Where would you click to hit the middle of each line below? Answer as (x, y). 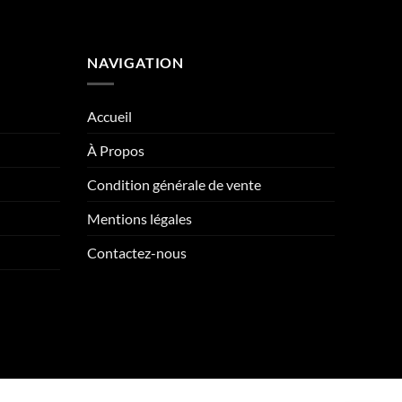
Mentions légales (140, 219)
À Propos (116, 151)
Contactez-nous (137, 253)
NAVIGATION (135, 62)
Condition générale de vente (174, 185)
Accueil (109, 117)
